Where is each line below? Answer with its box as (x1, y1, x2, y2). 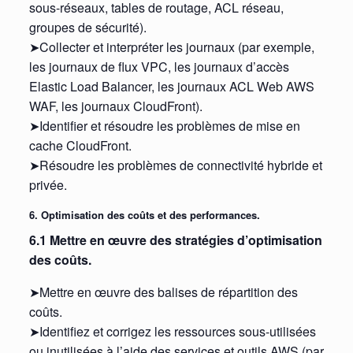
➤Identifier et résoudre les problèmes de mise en (28, 117, 300, 136)
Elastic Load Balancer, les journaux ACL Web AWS (28, 77, 314, 96)
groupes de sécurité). (28, 18, 147, 37)
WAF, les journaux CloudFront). (28, 97, 203, 116)
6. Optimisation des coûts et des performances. (28, 207, 260, 223)
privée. (28, 176, 67, 195)
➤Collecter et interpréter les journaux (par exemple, (28, 38, 314, 57)
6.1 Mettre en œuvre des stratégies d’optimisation (28, 230, 322, 249)
